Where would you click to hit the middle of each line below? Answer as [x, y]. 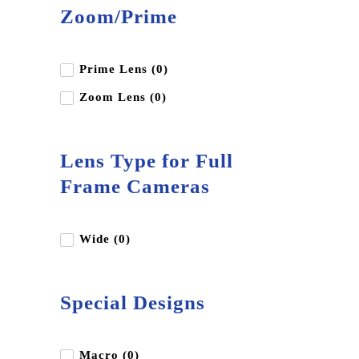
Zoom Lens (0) [123, 97]
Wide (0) [105, 238]
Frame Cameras [135, 186]
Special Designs [133, 302]
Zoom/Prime [119, 16]
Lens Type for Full [147, 160]
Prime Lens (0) [124, 69]
